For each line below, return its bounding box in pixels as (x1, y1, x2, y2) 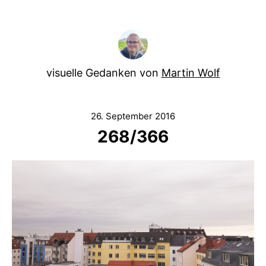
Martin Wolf (161, 66, 220, 79)
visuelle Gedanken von (46, 66, 161, 79)
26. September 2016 (91, 110, 175, 122)
